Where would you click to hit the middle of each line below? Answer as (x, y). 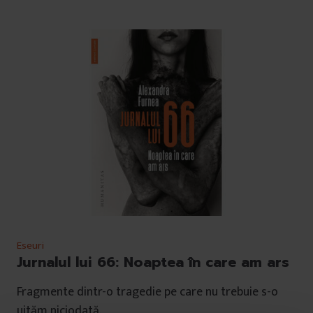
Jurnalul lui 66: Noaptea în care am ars (153, 262)
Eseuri (30, 245)
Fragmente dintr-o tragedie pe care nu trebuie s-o (147, 292)
